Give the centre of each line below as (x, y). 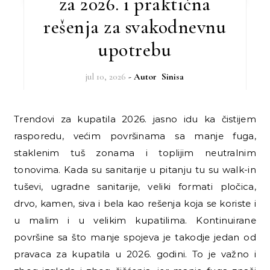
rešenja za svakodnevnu (135, 27)
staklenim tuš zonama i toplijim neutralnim (135, 152)
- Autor (145, 76)
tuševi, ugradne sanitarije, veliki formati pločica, (135, 186)
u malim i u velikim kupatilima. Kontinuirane (135, 220)
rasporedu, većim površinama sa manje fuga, (135, 136)
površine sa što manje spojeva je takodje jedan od (135, 237)
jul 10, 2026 (106, 76)
